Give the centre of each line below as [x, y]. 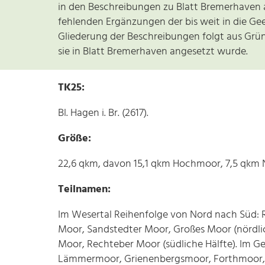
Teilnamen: [84, 189]
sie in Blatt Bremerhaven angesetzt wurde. [153, 51]
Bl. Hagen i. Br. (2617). [103, 113]
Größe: [75, 138]
